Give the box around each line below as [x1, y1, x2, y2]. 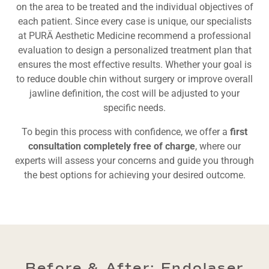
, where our [195, 141, 241, 153]
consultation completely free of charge [28, 141, 195, 153]
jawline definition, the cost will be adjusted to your [29, 88, 240, 100]
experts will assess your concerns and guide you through [15, 155, 254, 167]
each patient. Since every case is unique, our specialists [17, 16, 252, 28]
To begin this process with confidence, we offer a [22, 126, 230, 138]
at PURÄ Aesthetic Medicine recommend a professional [18, 30, 251, 42]
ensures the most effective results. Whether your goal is [17, 59, 252, 71]
